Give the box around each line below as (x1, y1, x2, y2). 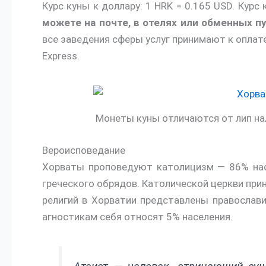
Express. (42, 49, 80, 62)
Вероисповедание (42, 144, 125, 156)
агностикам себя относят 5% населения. (42, 210, 233, 223)
